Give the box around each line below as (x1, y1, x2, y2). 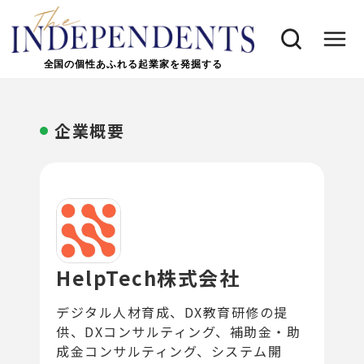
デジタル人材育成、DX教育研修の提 (56, 301, 288, 322)
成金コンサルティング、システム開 (56, 340, 283, 361)
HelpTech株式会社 (56, 262, 240, 292)
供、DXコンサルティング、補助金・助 (56, 321, 301, 341)
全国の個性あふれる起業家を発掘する (43, 58, 223, 70)
